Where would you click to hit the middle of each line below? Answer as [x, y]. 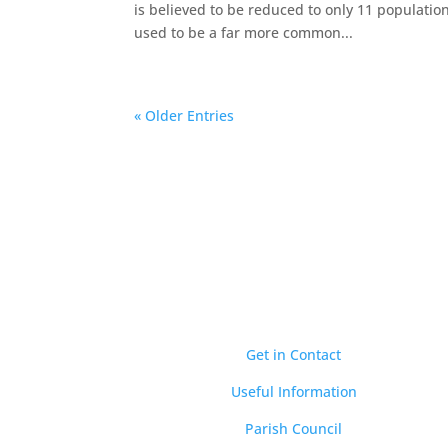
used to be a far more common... [244, 32]
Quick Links [294, 320]
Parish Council [294, 429]
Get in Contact [294, 355]
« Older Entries [184, 115]
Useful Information [293, 392]
